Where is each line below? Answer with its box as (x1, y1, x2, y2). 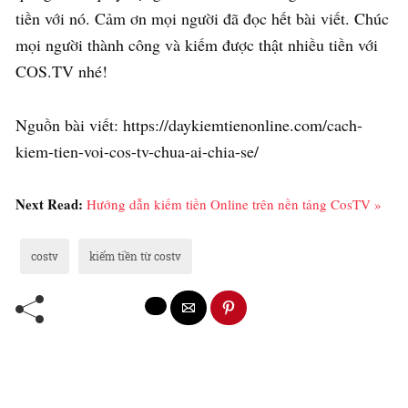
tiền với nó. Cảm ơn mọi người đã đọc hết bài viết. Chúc (15, 6, 389, 29)
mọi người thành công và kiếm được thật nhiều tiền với (15, 33, 378, 56)
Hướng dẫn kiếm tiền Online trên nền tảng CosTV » (87, 194, 382, 213)
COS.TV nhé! (15, 59, 107, 82)
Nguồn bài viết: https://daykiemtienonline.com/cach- (15, 113, 362, 136)
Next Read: (15, 193, 87, 214)
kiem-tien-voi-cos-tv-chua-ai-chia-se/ (15, 139, 259, 162)
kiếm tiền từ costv (89, 248, 181, 263)
